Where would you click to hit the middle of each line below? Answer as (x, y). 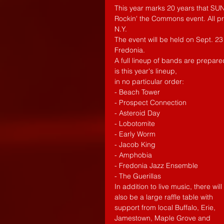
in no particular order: (150, 81)
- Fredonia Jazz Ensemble (156, 165)
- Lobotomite (135, 123)
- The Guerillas (138, 176)
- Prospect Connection (150, 102)
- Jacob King (135, 144)
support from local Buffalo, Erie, (166, 207)
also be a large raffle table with (165, 197)
